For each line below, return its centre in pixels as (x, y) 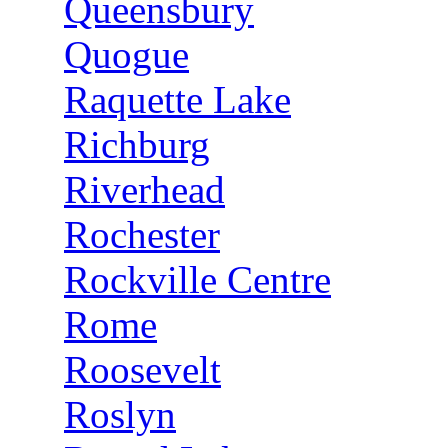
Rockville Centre (197, 279)
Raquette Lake (177, 99)
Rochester (142, 234)
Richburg (137, 144)
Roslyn (120, 414)
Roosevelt (142, 369)
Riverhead (144, 189)
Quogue (126, 54)
